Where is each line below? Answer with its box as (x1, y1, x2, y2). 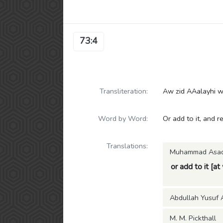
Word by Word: (98, 113, 148, 123)
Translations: (107, 141, 148, 151)
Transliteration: (100, 86, 148, 96)
